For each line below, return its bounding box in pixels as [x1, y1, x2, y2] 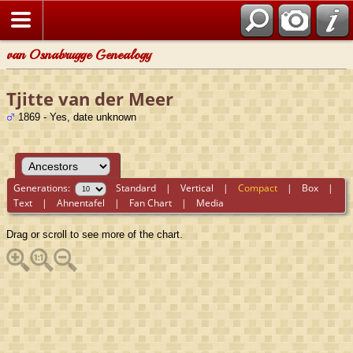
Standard [116, 180, 157, 195]
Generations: [13, 180, 76, 195]
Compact [238, 180, 278, 195]
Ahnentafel [57, 195, 106, 210]
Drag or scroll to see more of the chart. [6, 228, 183, 240]
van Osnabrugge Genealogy [6, 46, 151, 63]
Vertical [180, 180, 214, 195]
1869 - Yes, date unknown [15, 111, 136, 123]
